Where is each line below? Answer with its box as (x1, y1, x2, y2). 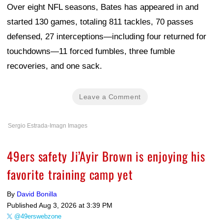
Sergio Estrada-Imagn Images (8, 122, 87, 130)
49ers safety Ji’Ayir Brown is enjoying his (7, 147, 205, 165)
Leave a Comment (79, 93, 141, 101)
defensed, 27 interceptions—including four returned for (7, 32, 206, 42)
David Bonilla (17, 190, 57, 198)
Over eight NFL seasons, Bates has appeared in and (7, 2, 198, 12)
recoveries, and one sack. (7, 61, 102, 71)
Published (7, 201, 39, 210)
